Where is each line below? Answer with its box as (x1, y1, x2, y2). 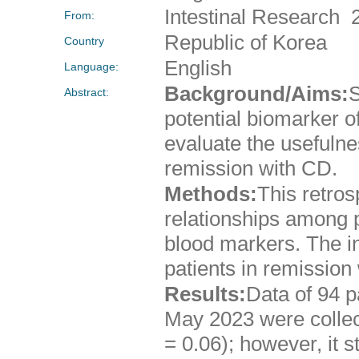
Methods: (163, 181, 257, 206)
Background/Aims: (163, 81, 349, 106)
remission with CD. (163, 155, 337, 180)
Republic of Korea (163, 30, 327, 54)
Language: (64, 59, 119, 73)
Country (64, 34, 104, 47)
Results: (163, 281, 246, 306)
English (163, 55, 232, 80)
